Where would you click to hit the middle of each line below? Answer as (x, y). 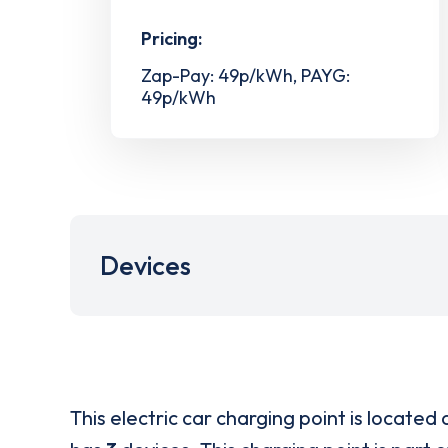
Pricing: (171, 39)
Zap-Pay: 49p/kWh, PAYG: (245, 76)
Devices (145, 266)
